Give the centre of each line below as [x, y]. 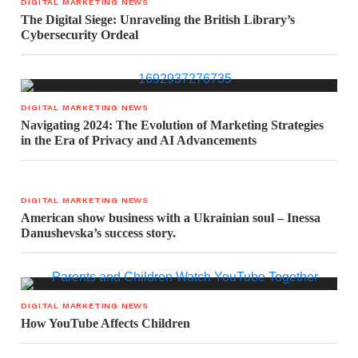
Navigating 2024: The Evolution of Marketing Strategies [173, 125]
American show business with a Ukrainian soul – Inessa [171, 218]
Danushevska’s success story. [99, 233]
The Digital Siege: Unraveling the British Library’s [158, 20]
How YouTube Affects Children [106, 323]
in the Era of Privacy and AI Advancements [139, 140]
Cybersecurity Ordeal [80, 35]
